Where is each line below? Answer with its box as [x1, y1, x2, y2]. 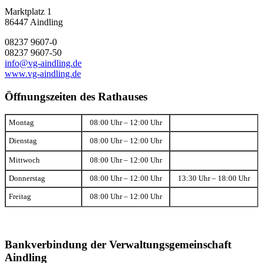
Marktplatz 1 [5, 6, 52, 16]
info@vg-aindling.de [5, 58, 82, 68]
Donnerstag [9, 174, 45, 183]
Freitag [9, 193, 31, 201]
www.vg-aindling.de [5, 68, 81, 79]
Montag [9, 119, 34, 127]
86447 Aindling [5, 16, 63, 27]
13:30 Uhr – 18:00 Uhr [177, 174, 250, 183]
